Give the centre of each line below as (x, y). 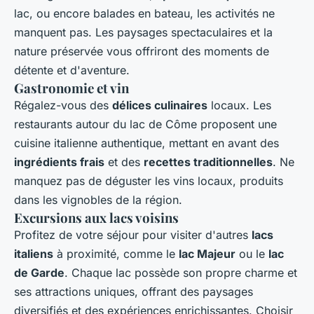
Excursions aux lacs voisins (96, 218)
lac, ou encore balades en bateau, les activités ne (144, 14)
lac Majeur (207, 254)
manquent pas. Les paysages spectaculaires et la (143, 33)
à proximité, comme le (116, 254)
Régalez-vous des (63, 105)
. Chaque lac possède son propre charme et (181, 273)
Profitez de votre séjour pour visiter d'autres (133, 235)
